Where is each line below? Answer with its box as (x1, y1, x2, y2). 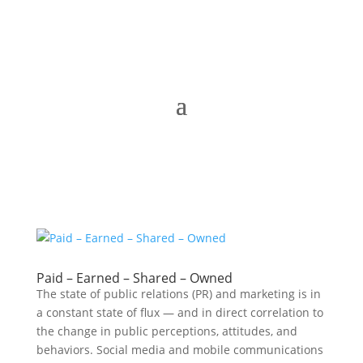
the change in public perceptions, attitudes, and (36, 323, 297, 339)
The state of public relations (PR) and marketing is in (36, 286, 321, 301)
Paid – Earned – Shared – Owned (36, 269, 233, 287)
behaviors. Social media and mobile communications (36, 342, 323, 357)
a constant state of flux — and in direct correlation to (36, 305, 323, 320)
